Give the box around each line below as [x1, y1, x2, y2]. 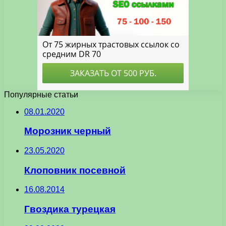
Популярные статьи [4, 90, 78, 99]
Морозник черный [24, 126, 111, 137]
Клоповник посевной [24, 164, 126, 176]
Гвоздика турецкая [24, 204, 116, 215]
